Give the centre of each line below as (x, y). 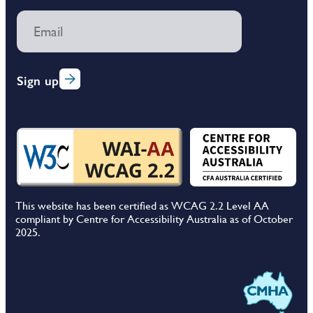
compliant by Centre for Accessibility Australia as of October (154, 219)
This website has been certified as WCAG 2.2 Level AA (142, 205)
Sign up (38, 81)
